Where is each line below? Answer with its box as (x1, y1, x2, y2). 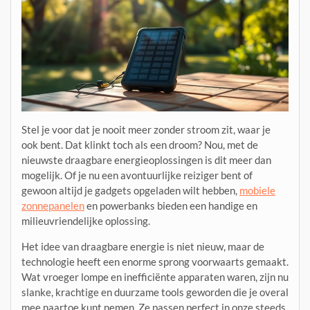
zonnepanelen (21, 199, 84, 212)
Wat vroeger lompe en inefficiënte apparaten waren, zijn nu (21, 271, 289, 284)
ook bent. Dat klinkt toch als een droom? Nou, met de (21, 138, 258, 152)
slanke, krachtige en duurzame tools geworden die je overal (21, 286, 289, 299)
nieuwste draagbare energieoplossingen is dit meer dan (21, 154, 271, 167)
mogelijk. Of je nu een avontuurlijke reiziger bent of (21, 169, 253, 182)
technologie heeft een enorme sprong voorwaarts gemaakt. (21, 255, 289, 268)
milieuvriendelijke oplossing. (21, 215, 150, 228)
